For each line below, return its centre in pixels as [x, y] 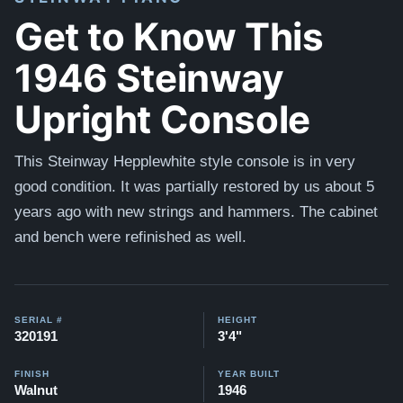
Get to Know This [169, 35]
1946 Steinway [149, 76]
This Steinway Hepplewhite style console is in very [185, 161]
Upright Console [162, 118]
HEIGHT [237, 320]
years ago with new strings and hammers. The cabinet [196, 212]
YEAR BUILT [249, 374]
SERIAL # [39, 320]
